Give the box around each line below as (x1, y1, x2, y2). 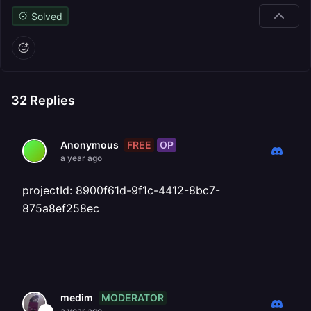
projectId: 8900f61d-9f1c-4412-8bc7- (22, 183, 220, 197)
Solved (31, 10, 62, 22)
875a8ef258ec (22, 201, 99, 215)
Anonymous (60, 139, 119, 151)
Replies (27, 93, 75, 108)
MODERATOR (101, 291, 164, 303)
